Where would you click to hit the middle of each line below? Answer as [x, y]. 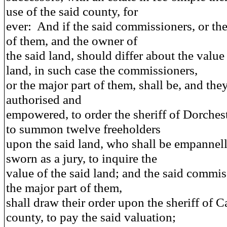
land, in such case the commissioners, [102, 70]
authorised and [44, 99]
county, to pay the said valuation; [91, 217]
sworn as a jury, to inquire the [82, 158]
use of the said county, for [72, 11]
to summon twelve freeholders [83, 129]
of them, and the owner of [72, 41]
